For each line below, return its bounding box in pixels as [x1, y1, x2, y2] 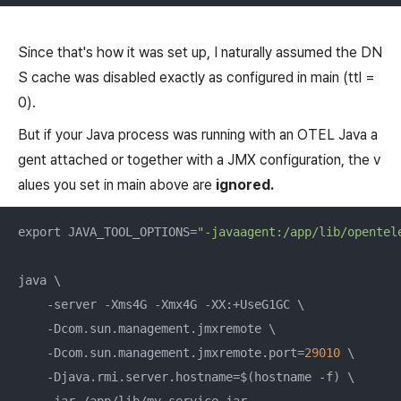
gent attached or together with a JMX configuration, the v [18, 150, 380, 168]
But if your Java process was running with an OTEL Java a [18, 125, 378, 143]
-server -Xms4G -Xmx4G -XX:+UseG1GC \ [18, 296, 304, 311]
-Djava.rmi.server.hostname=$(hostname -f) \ [18, 369, 354, 384]
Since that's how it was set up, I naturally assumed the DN [18, 43, 382, 61]
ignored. [216, 175, 274, 193]
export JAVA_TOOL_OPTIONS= [18, 224, 197, 239]
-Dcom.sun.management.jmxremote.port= [18, 345, 304, 360]
